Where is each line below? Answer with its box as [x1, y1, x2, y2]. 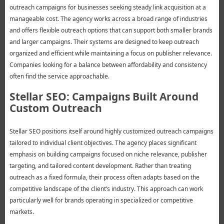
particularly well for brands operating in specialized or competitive [9, 196, 193, 205]
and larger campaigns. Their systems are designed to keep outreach [9, 37, 199, 46]
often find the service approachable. [9, 72, 109, 81]
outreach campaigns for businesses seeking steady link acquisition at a [9, 3, 206, 12]
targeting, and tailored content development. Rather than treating [9, 161, 191, 170]
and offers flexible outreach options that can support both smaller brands [9, 26, 212, 35]
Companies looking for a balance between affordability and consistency [9, 60, 207, 69]
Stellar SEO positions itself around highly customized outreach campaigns [9, 127, 213, 136]
